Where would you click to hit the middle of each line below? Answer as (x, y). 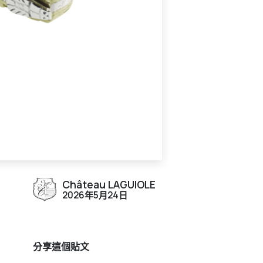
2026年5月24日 (95, 195)
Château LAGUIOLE (109, 184)
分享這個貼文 (61, 246)
